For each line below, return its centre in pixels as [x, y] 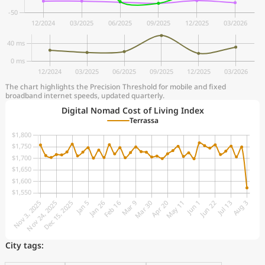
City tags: [25, 245]
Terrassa [144, 120]
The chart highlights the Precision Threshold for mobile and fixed [116, 87]
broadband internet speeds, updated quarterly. [85, 96]
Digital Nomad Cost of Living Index [132, 110]
